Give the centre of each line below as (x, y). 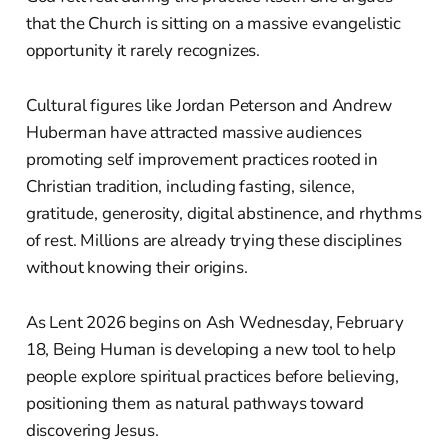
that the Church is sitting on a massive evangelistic (213, 24)
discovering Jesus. (92, 431)
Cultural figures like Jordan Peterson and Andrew (208, 106)
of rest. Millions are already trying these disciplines (213, 241)
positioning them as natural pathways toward (194, 404)
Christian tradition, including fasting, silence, (190, 187)
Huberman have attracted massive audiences (193, 133)
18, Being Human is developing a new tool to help (210, 350)
